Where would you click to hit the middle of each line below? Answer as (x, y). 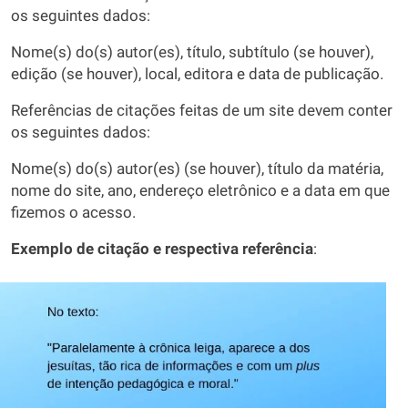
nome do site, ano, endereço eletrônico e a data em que (200, 191)
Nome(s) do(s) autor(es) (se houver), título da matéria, (197, 169)
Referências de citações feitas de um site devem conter (202, 111)
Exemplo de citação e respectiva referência (162, 249)
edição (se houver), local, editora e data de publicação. (197, 74)
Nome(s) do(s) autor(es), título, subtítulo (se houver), (192, 52)
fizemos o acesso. (73, 213)
